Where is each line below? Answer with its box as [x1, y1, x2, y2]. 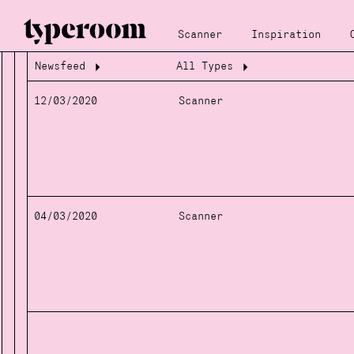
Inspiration [251, 29, 321, 41]
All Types [175, 60, 233, 73]
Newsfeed [34, 60, 85, 73]
